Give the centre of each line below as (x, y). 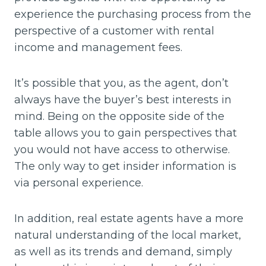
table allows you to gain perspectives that (126, 133)
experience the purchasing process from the (133, 14)
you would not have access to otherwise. (122, 149)
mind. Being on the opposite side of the (119, 116)
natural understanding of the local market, (128, 235)
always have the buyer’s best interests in (123, 99)
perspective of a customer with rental (114, 31)
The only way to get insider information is (125, 166)
